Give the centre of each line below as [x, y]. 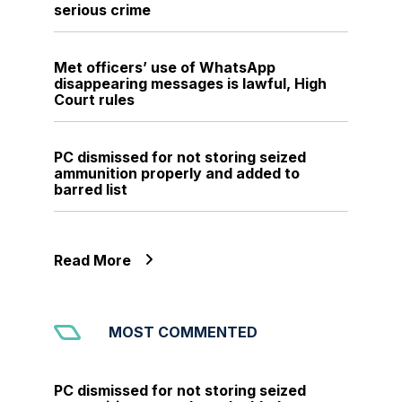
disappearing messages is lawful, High [190, 84]
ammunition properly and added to [177, 174]
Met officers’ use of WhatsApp [165, 68]
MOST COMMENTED [183, 332]
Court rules [94, 100]
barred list [91, 190]
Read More [92, 261]
